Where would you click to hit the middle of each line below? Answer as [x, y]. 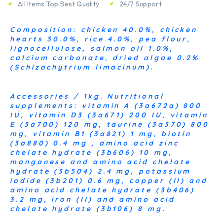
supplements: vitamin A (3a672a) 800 [106, 106]
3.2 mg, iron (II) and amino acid [92, 200]
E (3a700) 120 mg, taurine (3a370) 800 [110, 125]
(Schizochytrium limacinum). [82, 67]
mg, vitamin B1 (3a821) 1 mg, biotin [101, 134]
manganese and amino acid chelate [100, 162]
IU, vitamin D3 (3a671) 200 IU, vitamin [109, 115]
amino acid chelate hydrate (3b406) [103, 190]
